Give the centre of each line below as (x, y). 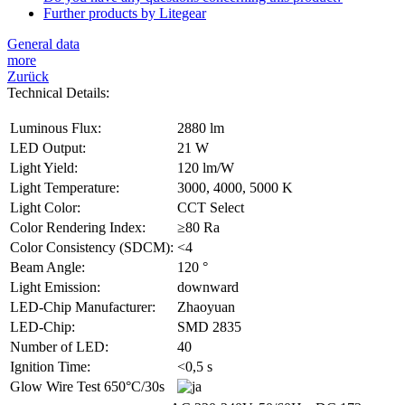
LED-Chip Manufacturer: (83, 307)
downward (208, 287)
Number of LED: (59, 347)
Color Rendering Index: (78, 228)
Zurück (28, 77)
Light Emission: (55, 287)
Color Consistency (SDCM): (92, 248)
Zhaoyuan (206, 307)
